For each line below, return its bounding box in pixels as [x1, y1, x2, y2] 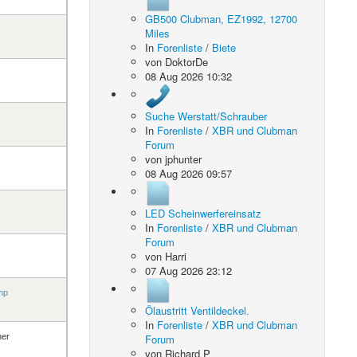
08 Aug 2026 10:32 [145, 69, 233, 84]
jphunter [165, 151, 202, 167]
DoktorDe [165, 54, 209, 69]
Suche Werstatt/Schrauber [145, 108, 268, 124]
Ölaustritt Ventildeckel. [145, 303, 250, 318]
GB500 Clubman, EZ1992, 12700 [145, 11, 298, 26]
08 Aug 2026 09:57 [145, 166, 233, 181]
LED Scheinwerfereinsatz [145, 206, 262, 221]
